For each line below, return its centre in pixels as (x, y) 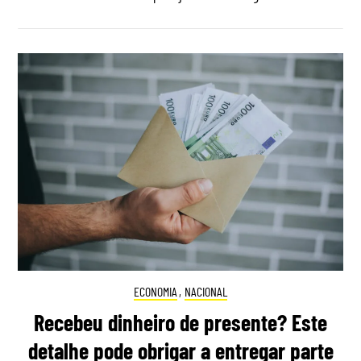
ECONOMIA (155, 291)
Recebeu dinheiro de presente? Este (180, 322)
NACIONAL (206, 291)
